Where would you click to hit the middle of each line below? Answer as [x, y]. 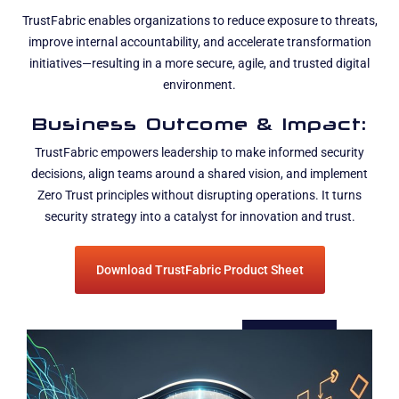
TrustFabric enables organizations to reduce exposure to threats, [199, 21]
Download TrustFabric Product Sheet [199, 270]
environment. [199, 85]
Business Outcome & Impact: [199, 124]
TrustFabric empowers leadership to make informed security [199, 153]
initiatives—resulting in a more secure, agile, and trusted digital [199, 64]
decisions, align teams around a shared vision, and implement [199, 175]
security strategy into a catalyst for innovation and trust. [199, 217]
